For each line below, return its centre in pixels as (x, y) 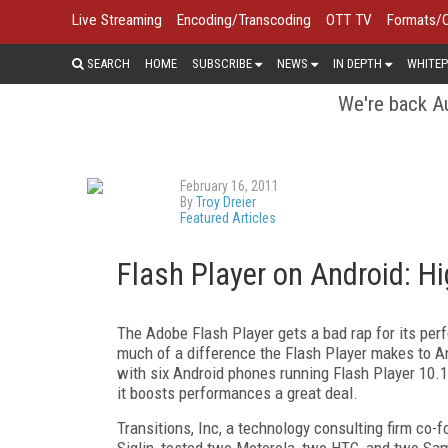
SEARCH (107, 63)
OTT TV (349, 20)
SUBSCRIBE (222, 63)
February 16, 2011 (229, 185)
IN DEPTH (357, 63)
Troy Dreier (226, 201)
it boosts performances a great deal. (237, 392)
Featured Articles (228, 217)
